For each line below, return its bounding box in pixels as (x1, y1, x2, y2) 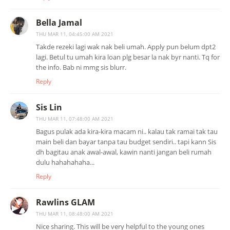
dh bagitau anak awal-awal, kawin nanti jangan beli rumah (36, 147, 212, 157)
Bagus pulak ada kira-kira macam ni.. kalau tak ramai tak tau (36, 126, 218, 136)
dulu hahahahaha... (36, 157, 94, 167)
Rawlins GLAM (36, 196, 95, 208)
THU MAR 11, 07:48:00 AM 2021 (36, 114, 113, 122)
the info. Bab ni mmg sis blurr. (36, 62, 126, 72)
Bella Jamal (36, 16, 82, 28)
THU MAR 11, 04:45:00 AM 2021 (36, 30, 113, 37)
